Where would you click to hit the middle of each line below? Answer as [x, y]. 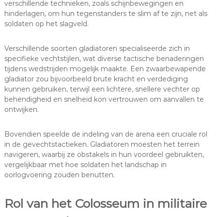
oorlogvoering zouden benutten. [59, 175]
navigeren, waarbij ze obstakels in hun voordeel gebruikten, [104, 155]
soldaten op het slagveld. [46, 24]
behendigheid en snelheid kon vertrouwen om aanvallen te [104, 100]
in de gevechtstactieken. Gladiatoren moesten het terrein [102, 145]
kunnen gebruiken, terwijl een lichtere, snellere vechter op [102, 89]
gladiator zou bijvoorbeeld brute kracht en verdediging [96, 79]
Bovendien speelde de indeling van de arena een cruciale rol [106, 134]
